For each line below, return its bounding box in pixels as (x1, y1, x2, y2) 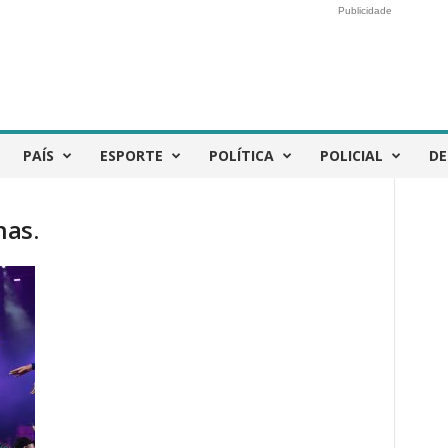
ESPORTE (99, 146, 163, 165)
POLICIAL (319, 146, 383, 165)
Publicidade (337, 5, 392, 16)
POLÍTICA (208, 146, 274, 165)
